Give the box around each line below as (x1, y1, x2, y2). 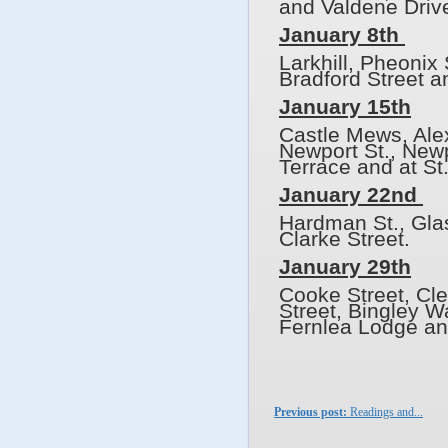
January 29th (279, 255, 411, 280)
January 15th (279, 95, 411, 120)
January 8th (279, 23, 405, 48)
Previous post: (274, 405, 347, 420)
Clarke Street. (279, 227, 416, 252)
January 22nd (279, 183, 423, 208)
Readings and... (347, 405, 423, 420)
